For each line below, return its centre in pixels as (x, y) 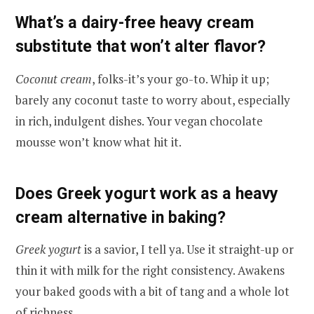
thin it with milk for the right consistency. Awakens (150, 271)
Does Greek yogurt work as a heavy (147, 193)
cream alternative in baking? (121, 217)
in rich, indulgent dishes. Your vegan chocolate (139, 121)
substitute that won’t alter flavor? (141, 47)
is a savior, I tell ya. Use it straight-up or (187, 250)
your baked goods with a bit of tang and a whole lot (152, 292)
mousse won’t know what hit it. (98, 142)
